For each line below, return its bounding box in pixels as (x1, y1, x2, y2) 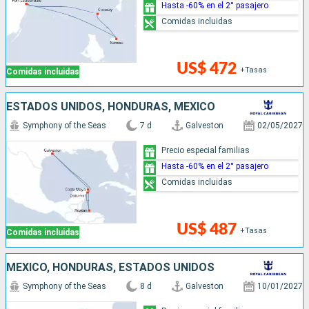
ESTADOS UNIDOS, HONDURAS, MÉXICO (6, 100, 215, 114)
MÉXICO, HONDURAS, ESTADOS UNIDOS (6, 261, 215, 275)
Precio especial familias (161, 145, 250, 155)
